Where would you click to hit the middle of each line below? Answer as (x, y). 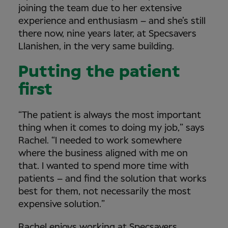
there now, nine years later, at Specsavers (107, 34)
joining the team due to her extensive (100, 8)
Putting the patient (99, 72)
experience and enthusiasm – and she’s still (112, 21)
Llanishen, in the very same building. (99, 47)
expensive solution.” (64, 204)
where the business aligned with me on (103, 153)
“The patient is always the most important (110, 115)
